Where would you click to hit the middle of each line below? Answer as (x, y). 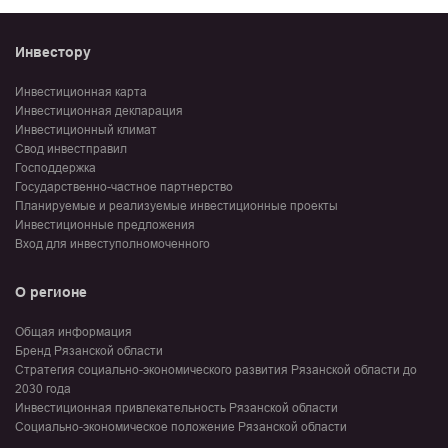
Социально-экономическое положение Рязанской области (181, 427)
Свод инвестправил (71, 149)
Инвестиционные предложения (105, 225)
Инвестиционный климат (86, 130)
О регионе (51, 292)
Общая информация (73, 332)
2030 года (43, 389)
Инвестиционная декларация (99, 111)
